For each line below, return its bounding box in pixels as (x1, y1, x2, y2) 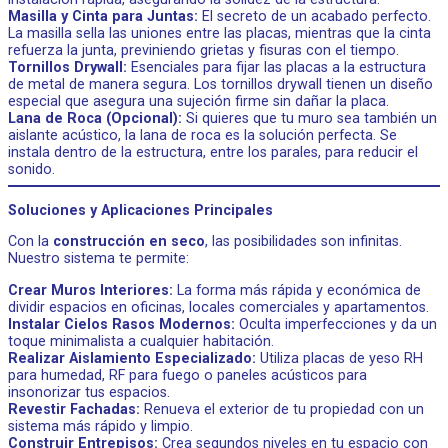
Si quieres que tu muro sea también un (182, 110, 437, 128)
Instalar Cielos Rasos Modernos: (8, 315, 235, 333)
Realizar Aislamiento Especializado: (8, 349, 256, 367)
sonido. (8, 161, 55, 179)
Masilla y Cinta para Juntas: (8, 8, 198, 26)
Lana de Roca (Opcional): (8, 110, 182, 128)
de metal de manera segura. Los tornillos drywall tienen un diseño (8, 76, 433, 94)
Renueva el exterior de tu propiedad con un (140, 400, 424, 418)
